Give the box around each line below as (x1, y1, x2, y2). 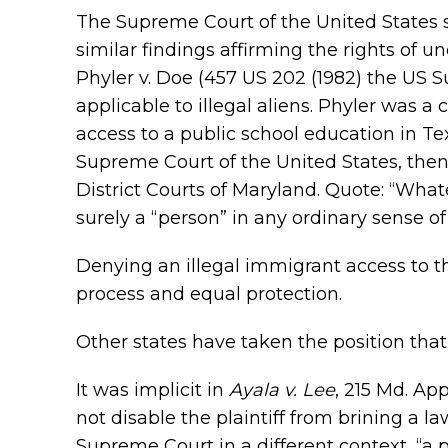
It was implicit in (76, 379, 229, 401)
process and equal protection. (76, 283, 342, 305)
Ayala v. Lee (229, 379, 335, 401)
